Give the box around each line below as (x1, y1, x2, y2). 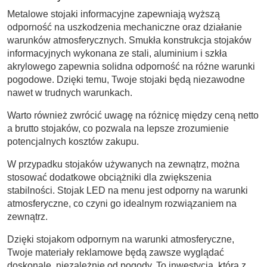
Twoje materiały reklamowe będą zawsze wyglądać (7, 247, 224, 257)
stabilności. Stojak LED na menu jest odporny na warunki (7, 185, 248, 195)
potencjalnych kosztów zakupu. (7, 136, 139, 147)
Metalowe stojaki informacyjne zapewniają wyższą (7, 8, 220, 19)
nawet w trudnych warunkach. (7, 87, 132, 98)
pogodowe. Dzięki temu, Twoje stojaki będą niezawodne (7, 74, 245, 85)
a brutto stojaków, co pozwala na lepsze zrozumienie (7, 123, 229, 133)
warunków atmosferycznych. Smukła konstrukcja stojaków (7, 35, 252, 45)
